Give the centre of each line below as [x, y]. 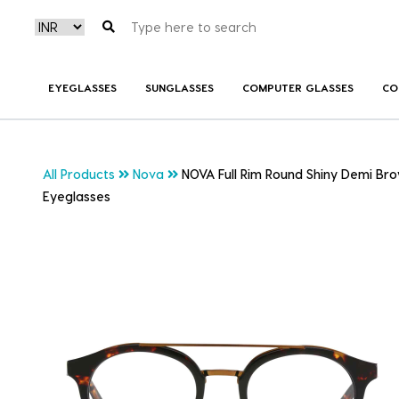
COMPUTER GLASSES [297, 87]
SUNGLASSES [179, 87]
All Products [79, 175]
